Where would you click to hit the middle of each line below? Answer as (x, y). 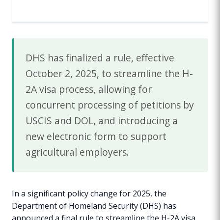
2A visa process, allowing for (89, 89)
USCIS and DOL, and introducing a (102, 120)
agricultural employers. (77, 152)
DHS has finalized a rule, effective (100, 57)
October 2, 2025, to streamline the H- (109, 73)
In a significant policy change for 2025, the (89, 193)
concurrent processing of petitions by (110, 105)
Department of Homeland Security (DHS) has (94, 206)
